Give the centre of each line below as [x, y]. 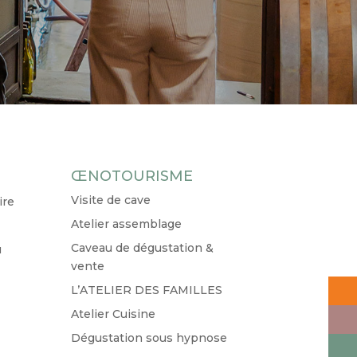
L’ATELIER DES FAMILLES [147, 290]
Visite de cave [111, 200]
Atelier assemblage [127, 224]
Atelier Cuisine [114, 314]
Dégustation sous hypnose [149, 337]
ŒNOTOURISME [132, 176]
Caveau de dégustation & [143, 247]
